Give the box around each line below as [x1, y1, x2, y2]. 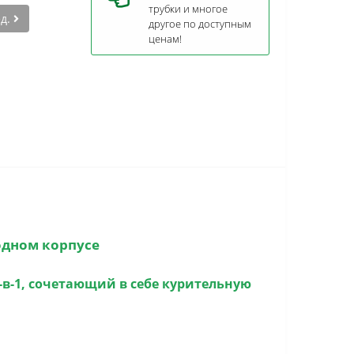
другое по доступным [149, 17, 251, 31]
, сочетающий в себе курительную [21, 275, 251, 292]
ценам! [149, 32, 182, 46]
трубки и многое [149, 2, 228, 16]
